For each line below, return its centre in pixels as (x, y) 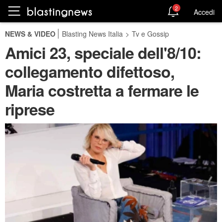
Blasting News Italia (92, 34)
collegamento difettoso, (90, 71)
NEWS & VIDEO (30, 34)
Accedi (204, 12)
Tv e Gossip (150, 34)
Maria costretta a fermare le (102, 90)
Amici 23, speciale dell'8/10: (103, 53)
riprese (30, 109)
